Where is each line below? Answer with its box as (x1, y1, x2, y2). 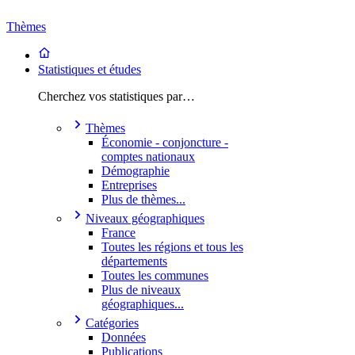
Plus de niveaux (101, 283, 181, 296)
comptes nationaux (101, 150, 195, 163)
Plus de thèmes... (101, 193, 185, 206)
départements (101, 254, 167, 268)
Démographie (101, 164, 170, 177)
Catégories (86, 316, 139, 330)
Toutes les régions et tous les (101, 240, 243, 254)
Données (101, 330, 146, 344)
